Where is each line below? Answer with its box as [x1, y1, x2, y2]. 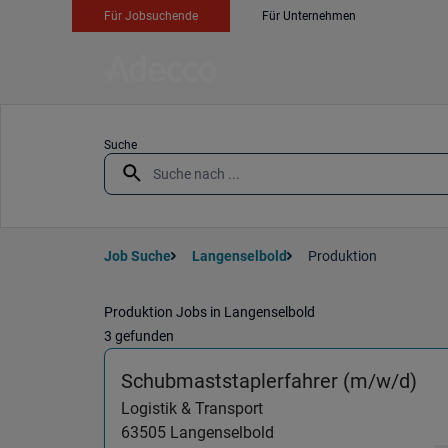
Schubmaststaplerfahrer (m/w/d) [121, 369, 417, 393]
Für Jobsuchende [104, 9, 198, 23]
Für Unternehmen [262, 9, 356, 23]
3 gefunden [104, 328, 174, 344]
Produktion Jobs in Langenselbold [104, 304, 315, 320]
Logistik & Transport [121, 399, 263, 418]
